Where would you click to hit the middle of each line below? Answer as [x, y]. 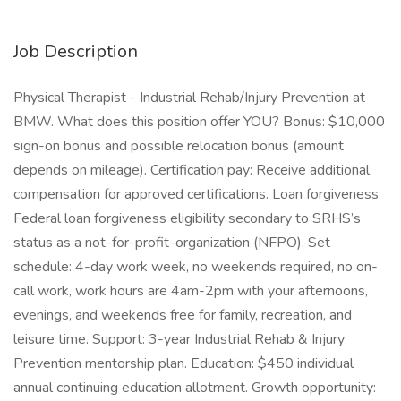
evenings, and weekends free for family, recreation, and [183, 315]
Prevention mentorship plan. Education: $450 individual [183, 363]
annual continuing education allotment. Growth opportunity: [195, 388]
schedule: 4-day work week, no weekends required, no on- [196, 267]
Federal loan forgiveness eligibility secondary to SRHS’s [187, 218]
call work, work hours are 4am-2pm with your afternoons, [191, 291]
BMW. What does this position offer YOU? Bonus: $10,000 [199, 122]
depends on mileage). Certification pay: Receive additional [192, 170]
